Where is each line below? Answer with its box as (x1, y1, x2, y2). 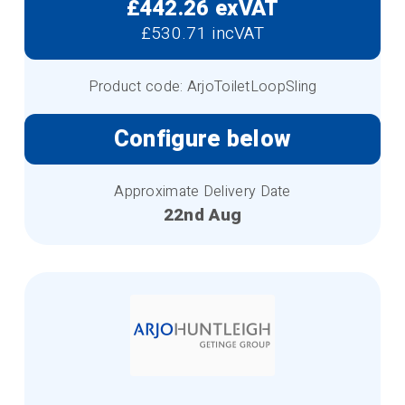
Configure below (113, 121, 292, 156)
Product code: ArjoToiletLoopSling (88, 75, 317, 98)
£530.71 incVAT (140, 20, 265, 46)
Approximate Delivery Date (114, 180, 291, 202)
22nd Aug (163, 202, 242, 228)
